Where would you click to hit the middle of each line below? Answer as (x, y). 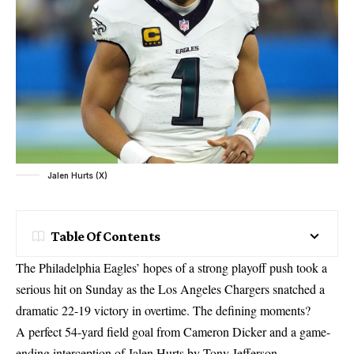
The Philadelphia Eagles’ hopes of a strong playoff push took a (171, 267)
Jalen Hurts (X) (77, 175)
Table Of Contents (105, 236)
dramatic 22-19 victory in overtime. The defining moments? (163, 310)
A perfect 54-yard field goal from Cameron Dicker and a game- (173, 331)
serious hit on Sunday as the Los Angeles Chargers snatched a (170, 288)
